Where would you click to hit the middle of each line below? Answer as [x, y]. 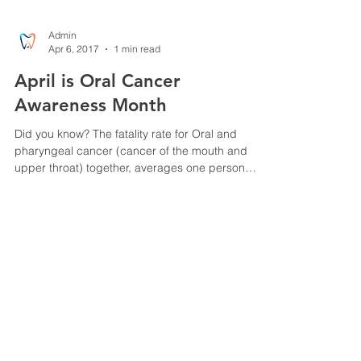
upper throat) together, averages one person [130, 232]
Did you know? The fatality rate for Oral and [126, 198]
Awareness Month [91, 170]
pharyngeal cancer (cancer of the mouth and [131, 215]
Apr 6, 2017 [74, 113]
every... [33, 249]
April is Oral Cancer [98, 145]
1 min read [137, 113]
